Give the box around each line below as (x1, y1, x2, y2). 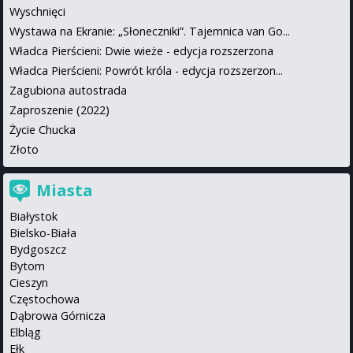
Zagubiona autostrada (9, 82, 127, 98)
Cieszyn (9, 274, 48, 290)
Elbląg (9, 324, 41, 340)
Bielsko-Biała (9, 225, 76, 240)
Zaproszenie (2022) (9, 102, 110, 117)
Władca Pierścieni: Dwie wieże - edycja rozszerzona (9, 43, 273, 58)
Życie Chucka (9, 121, 76, 137)
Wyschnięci (9, 3, 65, 19)
